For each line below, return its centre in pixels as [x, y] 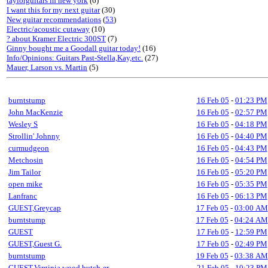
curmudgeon [29, 148]
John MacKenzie [36, 112]
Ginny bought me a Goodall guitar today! [74, 48]
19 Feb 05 [212, 256]
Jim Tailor [25, 172]
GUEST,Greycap [35, 208]
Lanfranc [23, 196]
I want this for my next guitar [53, 10]
